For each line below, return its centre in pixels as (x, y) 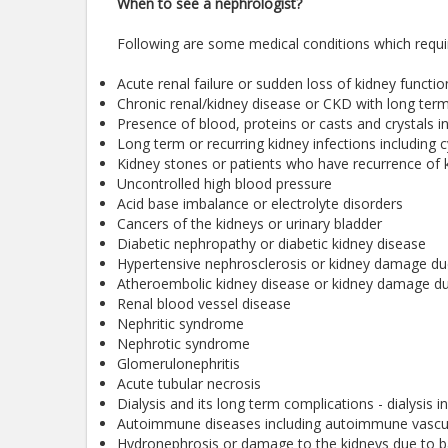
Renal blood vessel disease (204, 303)
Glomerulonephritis (178, 363)
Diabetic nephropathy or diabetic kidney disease (271, 243)
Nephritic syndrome (180, 323)
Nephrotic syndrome (183, 343)
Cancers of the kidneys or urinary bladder (249, 223)
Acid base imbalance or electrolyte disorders (260, 203)
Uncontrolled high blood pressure (224, 183)
